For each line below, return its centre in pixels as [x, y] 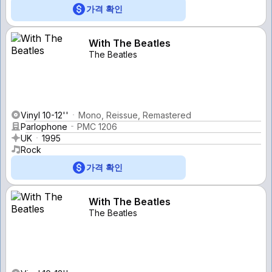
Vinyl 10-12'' [45, 115]
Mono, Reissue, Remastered [135, 115]
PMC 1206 [97, 126]
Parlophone [44, 126]
